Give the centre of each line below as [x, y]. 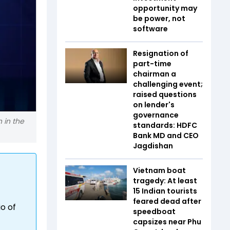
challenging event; [168, 84]
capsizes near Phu [167, 222]
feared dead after [167, 201]
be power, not [159, 18]
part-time [152, 64]
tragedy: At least [165, 181]
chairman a [155, 74]
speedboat [154, 212]
